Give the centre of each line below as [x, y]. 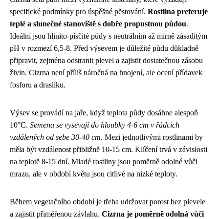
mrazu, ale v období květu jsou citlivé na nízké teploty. [94, 174]
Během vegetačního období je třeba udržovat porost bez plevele [108, 202]
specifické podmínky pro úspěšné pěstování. [79, 11]
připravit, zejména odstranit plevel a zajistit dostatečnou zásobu [106, 60]
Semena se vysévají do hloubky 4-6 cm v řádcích [105, 125]
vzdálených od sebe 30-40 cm [55, 137]
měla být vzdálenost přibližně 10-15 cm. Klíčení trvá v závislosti [109, 149]
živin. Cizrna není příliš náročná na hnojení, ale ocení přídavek [106, 73]
